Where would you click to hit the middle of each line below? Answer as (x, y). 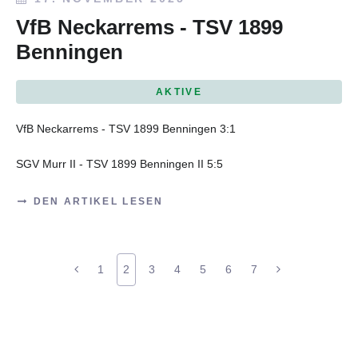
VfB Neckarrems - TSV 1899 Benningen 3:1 (126, 129)
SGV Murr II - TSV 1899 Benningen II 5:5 (119, 164)
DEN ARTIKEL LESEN (96, 201)
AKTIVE (179, 91)
